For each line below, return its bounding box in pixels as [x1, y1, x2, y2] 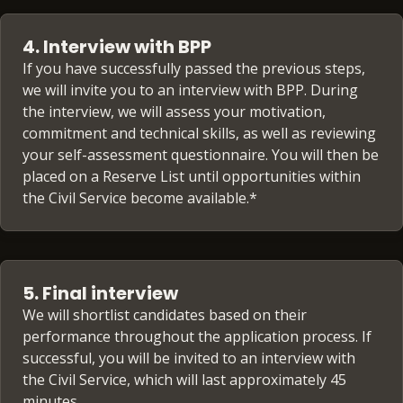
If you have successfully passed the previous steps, [22, 58, 365, 79]
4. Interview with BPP [22, 34, 211, 60]
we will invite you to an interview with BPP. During [22, 80, 358, 101]
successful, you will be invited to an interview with [22, 348, 355, 369]
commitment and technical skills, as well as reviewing [22, 123, 376, 144]
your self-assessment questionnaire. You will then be [22, 145, 379, 166]
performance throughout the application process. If [22, 327, 372, 347]
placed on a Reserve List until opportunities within [22, 166, 361, 187]
